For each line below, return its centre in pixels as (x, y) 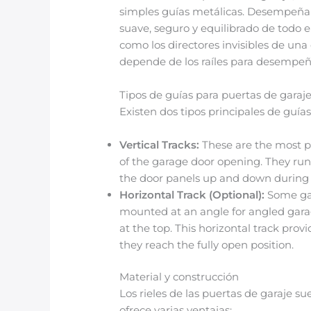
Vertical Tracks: (160, 144)
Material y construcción (179, 277)
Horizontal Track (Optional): (192, 194)
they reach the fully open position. (207, 244)
